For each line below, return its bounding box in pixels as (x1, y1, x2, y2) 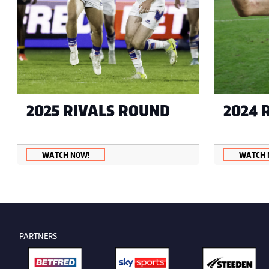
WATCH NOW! (42, 149, 89, 160)
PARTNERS (19, 229, 57, 241)
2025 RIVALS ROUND (26, 98, 170, 121)
